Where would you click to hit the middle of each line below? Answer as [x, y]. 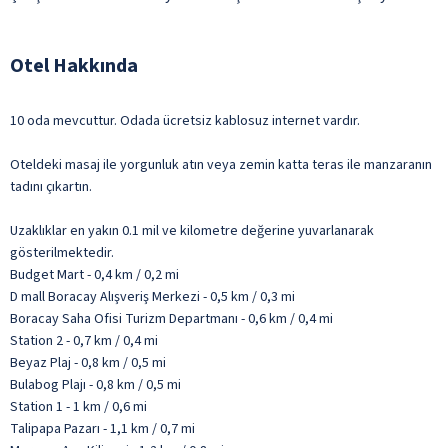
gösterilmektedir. [62, 252]
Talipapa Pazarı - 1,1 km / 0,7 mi [102, 428]
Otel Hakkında [74, 65]
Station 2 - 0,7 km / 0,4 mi [84, 340]
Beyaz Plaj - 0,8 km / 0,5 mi [88, 362]
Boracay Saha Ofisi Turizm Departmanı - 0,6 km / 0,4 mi [171, 318]
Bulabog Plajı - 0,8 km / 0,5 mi [95, 384]
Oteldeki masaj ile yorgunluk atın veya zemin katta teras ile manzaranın [221, 164]
